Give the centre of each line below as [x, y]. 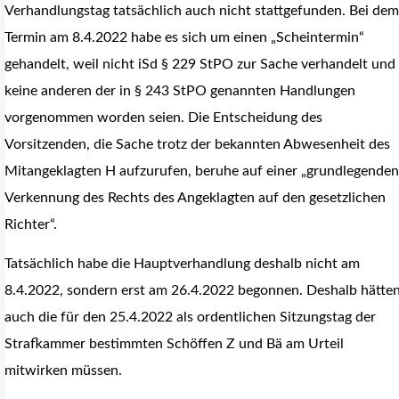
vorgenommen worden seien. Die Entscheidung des [163, 118]
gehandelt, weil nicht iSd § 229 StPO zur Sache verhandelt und [200, 65]
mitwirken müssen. [63, 371]
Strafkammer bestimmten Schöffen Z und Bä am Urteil [174, 344]
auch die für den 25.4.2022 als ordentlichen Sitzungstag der [190, 318]
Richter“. [31, 225]
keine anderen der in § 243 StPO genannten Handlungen [180, 91]
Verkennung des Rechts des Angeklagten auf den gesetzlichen [195, 198]
